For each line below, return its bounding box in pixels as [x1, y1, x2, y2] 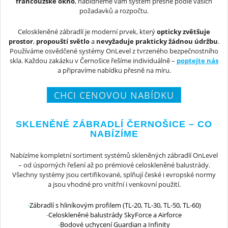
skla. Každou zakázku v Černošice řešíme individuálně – [10, 56, 177, 66]
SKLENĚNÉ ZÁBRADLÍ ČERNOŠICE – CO [16, 119, 212, 129]
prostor [9, 37, 33, 46]
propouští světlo [36, 37, 90, 46]
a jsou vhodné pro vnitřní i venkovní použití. [47, 179, 181, 189]
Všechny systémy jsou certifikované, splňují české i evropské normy [12, 169, 216, 179]
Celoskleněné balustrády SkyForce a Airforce [48, 210, 182, 220]
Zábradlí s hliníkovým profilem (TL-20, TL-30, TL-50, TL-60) [29, 201, 201, 210]
